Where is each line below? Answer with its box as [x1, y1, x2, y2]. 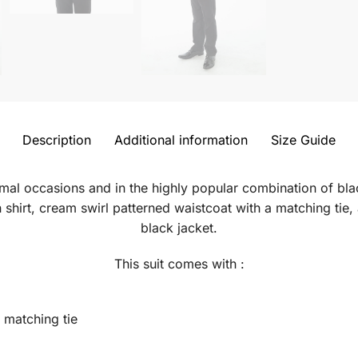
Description [22, 132, 91, 149]
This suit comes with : [113, 255, 245, 272]
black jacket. [141, 220, 217, 237]
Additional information [114, 132, 248, 149]
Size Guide [271, 132, 336, 149]
